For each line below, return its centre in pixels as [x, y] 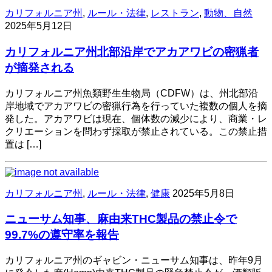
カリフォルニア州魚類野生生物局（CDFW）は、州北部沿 [131, 93]
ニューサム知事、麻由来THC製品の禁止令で [121, 219]
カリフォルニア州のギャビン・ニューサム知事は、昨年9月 [134, 260]
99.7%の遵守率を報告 [62, 235]
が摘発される [39, 67]
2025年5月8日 [203, 193]
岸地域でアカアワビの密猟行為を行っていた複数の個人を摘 [136, 106]
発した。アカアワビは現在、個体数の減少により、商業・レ [136, 118]
